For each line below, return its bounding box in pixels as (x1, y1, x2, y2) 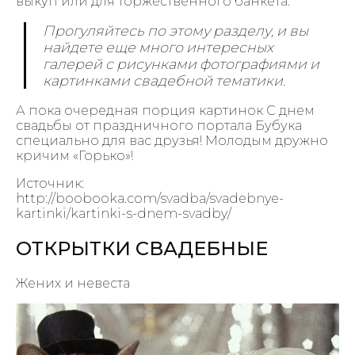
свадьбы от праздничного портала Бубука (16, 117, 302, 133)
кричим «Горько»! (16, 147, 133, 163)
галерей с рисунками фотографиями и (43, 55, 320, 73)
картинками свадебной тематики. (43, 72, 286, 90)
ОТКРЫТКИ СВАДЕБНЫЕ (16, 236, 268, 260)
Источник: (16, 175, 84, 191)
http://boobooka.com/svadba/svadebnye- (16, 190, 284, 206)
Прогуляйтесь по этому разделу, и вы (43, 22, 309, 40)
